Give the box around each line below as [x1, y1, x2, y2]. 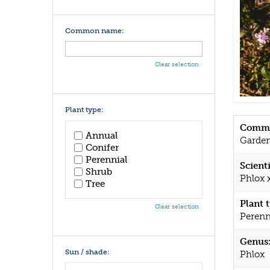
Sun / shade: [65, 247, 110, 256]
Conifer [86, 142, 119, 153]
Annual [86, 130, 118, 141]
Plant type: [65, 105, 104, 114]
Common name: [65, 26, 124, 35]
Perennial [86, 154, 127, 165]
